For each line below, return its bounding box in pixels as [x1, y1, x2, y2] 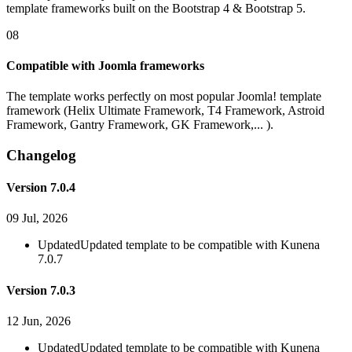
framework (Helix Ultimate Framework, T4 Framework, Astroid [6, 104, 324, 118]
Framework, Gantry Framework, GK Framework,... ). [6, 118, 273, 132]
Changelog [6, 146, 76, 163]
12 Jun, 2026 [6, 313, 71, 328]
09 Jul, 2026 [6, 211, 68, 225]
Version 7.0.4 [6, 181, 75, 195]
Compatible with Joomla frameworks [6, 58, 204, 72]
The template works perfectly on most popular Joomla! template [6, 90, 321, 104]
